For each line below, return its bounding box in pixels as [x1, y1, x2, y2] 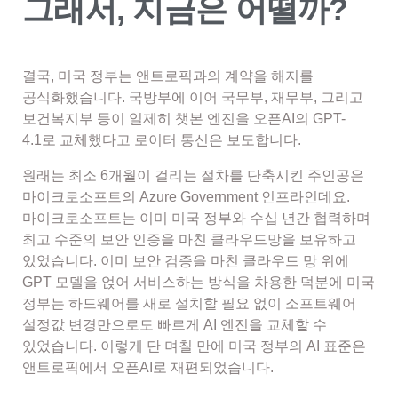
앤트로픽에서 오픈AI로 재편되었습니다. [22, 359, 274, 375]
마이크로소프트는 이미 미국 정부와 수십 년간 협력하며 [22, 210, 370, 226]
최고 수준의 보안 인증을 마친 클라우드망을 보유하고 [22, 231, 356, 247]
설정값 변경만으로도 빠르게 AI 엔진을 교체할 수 [22, 316, 327, 332]
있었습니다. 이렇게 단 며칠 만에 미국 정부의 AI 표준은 [22, 338, 366, 354]
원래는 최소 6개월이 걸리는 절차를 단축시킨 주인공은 [22, 167, 364, 183]
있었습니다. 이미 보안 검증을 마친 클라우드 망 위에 [22, 252, 349, 268]
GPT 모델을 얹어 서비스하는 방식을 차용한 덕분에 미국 [22, 274, 375, 290]
